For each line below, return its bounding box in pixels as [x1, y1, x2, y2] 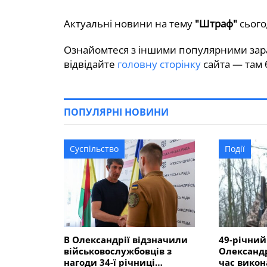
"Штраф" [195, 17, 237, 30]
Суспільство [70, 143, 119, 154]
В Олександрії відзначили [64, 234, 188, 246]
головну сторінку [117, 57, 201, 71]
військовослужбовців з [64, 245, 172, 257]
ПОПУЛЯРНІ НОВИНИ [64, 105, 169, 119]
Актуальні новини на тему [64, 17, 195, 30]
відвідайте [64, 57, 117, 71]
